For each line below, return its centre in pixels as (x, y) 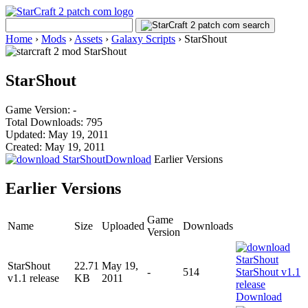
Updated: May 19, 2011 (57, 134)
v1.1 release (33, 278)
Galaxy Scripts (143, 39)
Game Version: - (41, 109)
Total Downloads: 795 (54, 122)
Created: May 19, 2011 (55, 146)
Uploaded (123, 225)
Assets (88, 39)
